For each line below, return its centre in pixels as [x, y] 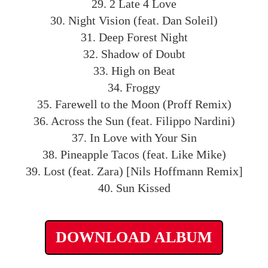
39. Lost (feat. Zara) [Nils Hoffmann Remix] [134, 171]
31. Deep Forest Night [134, 37]
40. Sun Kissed [134, 188]
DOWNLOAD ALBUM [134, 237]
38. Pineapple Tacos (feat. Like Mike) [134, 154]
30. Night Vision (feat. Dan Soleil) [134, 20]
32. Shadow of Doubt [134, 54]
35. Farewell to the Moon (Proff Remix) [134, 104]
